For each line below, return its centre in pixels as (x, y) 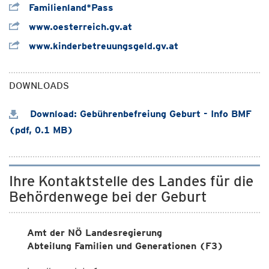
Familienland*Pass (70, 8)
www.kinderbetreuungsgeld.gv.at (102, 46)
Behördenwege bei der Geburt (108, 197)
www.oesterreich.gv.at (79, 27)
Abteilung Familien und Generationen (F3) (127, 246)
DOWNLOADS (39, 86)
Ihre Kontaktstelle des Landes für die (131, 181)
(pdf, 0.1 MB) (41, 130)
